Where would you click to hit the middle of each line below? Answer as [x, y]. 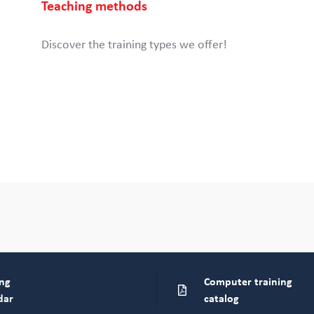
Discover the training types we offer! [134, 45]
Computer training [248, 282]
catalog [221, 299]
